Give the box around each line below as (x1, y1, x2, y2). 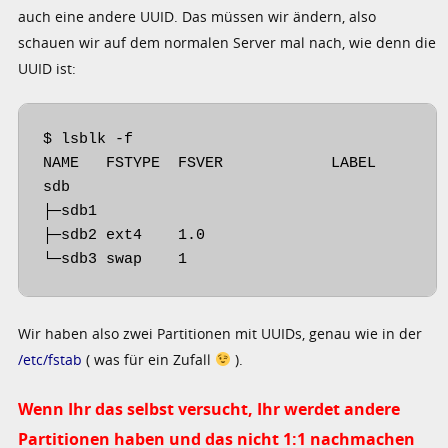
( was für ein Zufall (82, 349, 216, 369)
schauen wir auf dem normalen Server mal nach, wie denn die (18, 32, 437, 52)
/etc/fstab (18, 349, 83, 369)
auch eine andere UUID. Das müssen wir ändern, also (18, 6, 377, 26)
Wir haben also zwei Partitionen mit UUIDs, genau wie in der (18, 323, 423, 343)
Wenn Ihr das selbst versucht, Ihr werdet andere (18, 397, 401, 420)
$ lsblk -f (43, 130, 134, 148)
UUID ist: (18, 58, 77, 78)
